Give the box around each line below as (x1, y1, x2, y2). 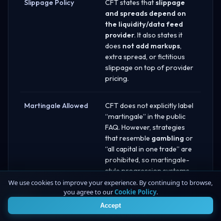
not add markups (122, 41, 180, 50)
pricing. (105, 74, 129, 83)
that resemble (105, 133, 151, 143)
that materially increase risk (105, 177, 192, 186)
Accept (100, 202, 121, 209)
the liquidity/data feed (105, 19, 183, 29)
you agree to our (63, 187, 114, 196)
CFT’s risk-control (105, 198, 162, 208)
